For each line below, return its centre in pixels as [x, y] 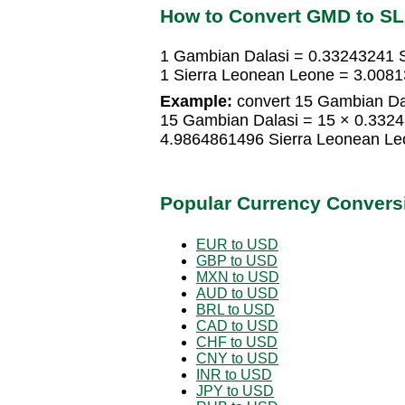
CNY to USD [237, 358]
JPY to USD [235, 391]
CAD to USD [237, 325]
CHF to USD [237, 342]
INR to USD [234, 374]
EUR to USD [237, 244]
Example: [196, 102]
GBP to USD [237, 260]
